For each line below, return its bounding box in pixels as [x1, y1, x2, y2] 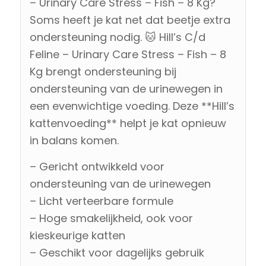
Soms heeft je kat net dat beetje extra [29, 12, 230, 27]
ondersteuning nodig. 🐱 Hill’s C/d [29, 29, 205, 45]
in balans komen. [29, 132, 119, 148]
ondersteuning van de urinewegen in [29, 81, 223, 96]
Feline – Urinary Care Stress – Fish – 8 [29, 46, 226, 62]
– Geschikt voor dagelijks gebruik [29, 245, 204, 260]
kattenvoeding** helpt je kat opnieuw [29, 115, 226, 131]
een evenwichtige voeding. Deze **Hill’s [29, 98, 235, 113]
